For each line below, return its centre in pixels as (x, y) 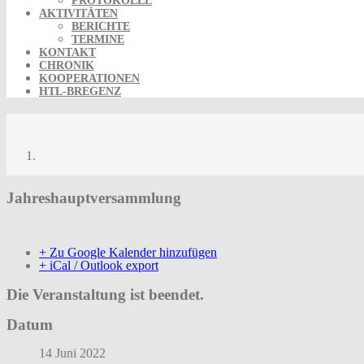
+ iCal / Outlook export (99, 266)
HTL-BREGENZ (80, 91)
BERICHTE (101, 26)
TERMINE (98, 39)
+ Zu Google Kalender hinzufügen (128, 253)
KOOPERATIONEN (89, 78)
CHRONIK (67, 65)
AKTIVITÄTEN (78, 13)
